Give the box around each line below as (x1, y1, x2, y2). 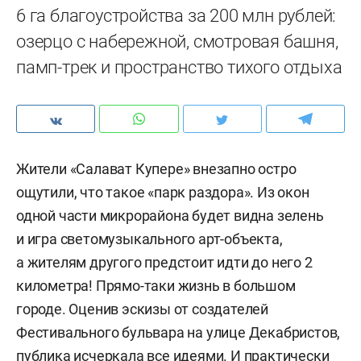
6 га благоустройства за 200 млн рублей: (16, 6, 337, 26)
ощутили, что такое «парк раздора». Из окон (16, 184, 309, 201)
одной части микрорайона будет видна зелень (16, 207, 324, 224)
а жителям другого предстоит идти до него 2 (16, 254, 313, 271)
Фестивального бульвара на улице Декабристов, (16, 324, 341, 341)
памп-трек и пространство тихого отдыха (16, 57, 342, 77)
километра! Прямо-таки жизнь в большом (16, 277, 296, 294)
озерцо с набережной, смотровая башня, (16, 31, 338, 52)
